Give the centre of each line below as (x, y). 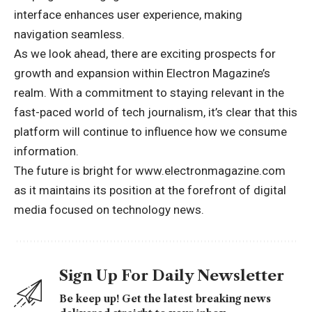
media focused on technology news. (109, 209)
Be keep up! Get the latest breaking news (165, 298)
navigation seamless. (69, 34)
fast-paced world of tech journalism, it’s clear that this (156, 112)
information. (46, 151)
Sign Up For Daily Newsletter (172, 275)
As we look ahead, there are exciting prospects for (145, 53)
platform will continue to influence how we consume (150, 131)
